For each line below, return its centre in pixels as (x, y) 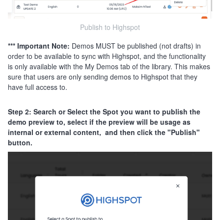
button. (21, 142)
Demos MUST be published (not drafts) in (136, 45)
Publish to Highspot (110, 27)
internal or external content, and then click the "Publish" (104, 132)
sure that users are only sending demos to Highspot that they (103, 76)
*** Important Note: (40, 45)
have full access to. (39, 87)
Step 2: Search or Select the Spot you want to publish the (104, 111)
